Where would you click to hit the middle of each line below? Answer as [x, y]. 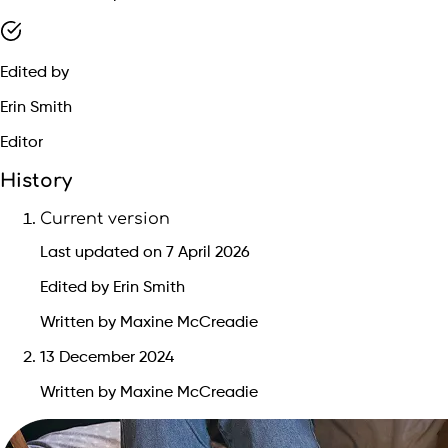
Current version [105, 219]
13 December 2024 [107, 358]
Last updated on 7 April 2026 [145, 253]
